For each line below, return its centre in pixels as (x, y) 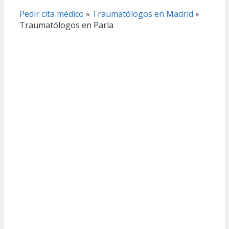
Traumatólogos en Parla (66, 25)
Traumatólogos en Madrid (143, 14)
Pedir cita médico (52, 14)
